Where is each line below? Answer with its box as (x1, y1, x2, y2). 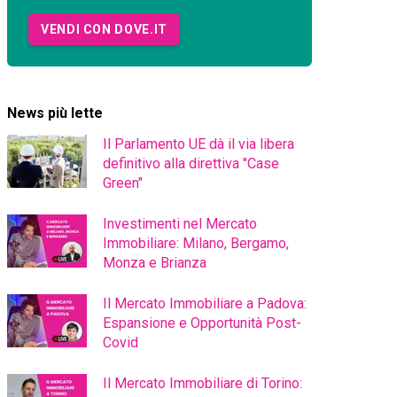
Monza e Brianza (103, 254, 206, 271)
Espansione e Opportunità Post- (103, 315, 301, 331)
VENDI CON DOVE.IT (41, 22, 167, 36)
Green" (103, 175, 143, 191)
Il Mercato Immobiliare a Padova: (103, 295, 307, 312)
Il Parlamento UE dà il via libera (103, 136, 294, 152)
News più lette (7, 105, 103, 121)
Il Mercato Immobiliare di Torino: (103, 375, 302, 392)
